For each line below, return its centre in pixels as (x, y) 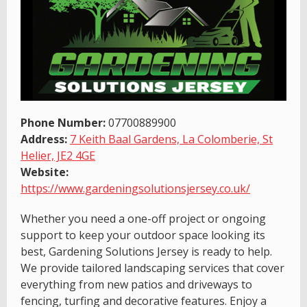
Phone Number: (63, 123)
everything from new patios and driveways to (136, 285)
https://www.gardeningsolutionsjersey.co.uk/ (135, 189)
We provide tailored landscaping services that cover (152, 268)
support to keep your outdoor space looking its (143, 235)
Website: (45, 172)
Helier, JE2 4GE (58, 156)
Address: (44, 139)
